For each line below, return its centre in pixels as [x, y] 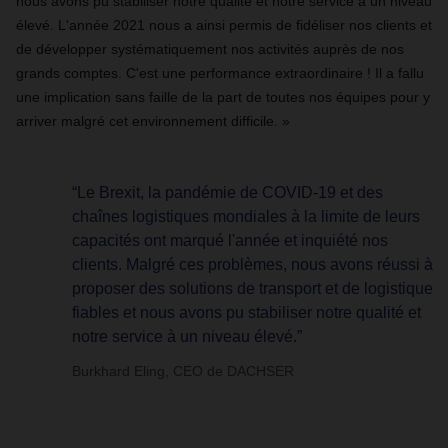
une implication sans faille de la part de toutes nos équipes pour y [223, 97]
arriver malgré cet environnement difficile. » [153, 121]
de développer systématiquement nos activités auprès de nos [210, 49]
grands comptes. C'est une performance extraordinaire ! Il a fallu [220, 73]
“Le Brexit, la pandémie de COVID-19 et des [227, 192]
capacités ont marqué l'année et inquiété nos [230, 240]
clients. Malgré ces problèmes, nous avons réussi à [252, 264]
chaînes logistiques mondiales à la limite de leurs [246, 216]
